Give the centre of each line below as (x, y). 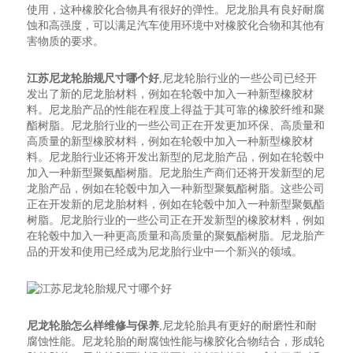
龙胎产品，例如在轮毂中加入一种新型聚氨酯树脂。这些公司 (176, 189)
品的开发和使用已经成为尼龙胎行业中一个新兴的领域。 (165, 252)
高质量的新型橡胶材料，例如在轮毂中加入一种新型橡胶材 (171, 141)
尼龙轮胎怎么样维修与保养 (93, 326)
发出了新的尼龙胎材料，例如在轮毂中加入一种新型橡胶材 (171, 94)
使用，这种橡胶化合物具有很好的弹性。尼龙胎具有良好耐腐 (176, 10)
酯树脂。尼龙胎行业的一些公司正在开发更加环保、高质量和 (176, 126)
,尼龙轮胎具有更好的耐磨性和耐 (238, 326)
